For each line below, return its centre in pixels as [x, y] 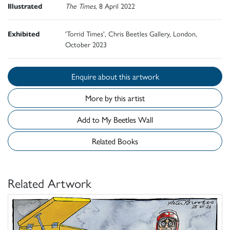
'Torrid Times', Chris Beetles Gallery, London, [131, 34]
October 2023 [86, 44]
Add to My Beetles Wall [133, 120]
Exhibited [24, 34]
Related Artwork [50, 183]
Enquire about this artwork [139, 76]
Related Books [115, 141]
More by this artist [115, 98]
